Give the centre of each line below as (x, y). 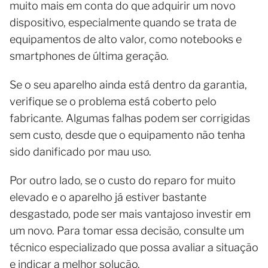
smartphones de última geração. (89, 56)
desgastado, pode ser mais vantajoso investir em (130, 214)
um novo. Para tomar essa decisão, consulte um (127, 231)
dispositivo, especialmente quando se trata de (123, 23)
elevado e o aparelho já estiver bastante (108, 197)
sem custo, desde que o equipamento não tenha (127, 135)
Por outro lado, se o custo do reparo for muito (123, 181)
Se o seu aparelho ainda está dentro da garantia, (128, 85)
